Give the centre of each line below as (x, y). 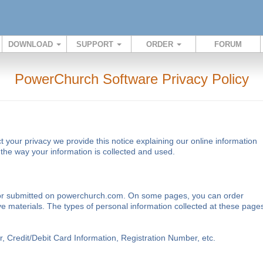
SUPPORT (96, 44)
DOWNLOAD (31, 44)
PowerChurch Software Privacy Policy (131, 79)
